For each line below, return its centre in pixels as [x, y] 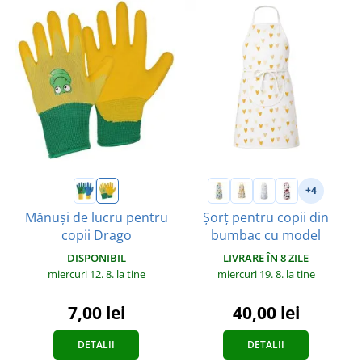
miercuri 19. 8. [251, 274]
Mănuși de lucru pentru [96, 217]
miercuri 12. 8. [82, 274]
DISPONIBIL [96, 257]
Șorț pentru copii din [266, 217]
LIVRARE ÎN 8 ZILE [266, 257]
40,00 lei [266, 312]
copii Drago [96, 235]
